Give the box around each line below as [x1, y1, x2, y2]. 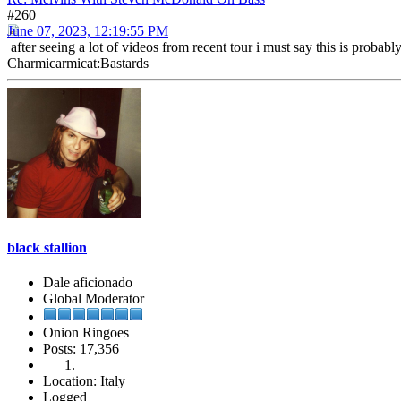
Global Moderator [43, 291, 144, 307]
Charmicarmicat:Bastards [7, 55, 149, 71]
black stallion [7, 240, 87, 256]
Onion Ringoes [43, 325, 129, 341]
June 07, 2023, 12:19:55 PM [7, 22, 168, 38]
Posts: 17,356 [43, 341, 119, 357]
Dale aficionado [43, 275, 132, 291]
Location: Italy [43, 373, 125, 389]
